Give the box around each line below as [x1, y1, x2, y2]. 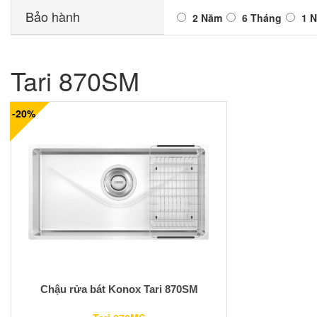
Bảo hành [25, 7, 80, 25]
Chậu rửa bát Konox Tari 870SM [40, 283, 198, 296]
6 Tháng [241, 11, 282, 25]
